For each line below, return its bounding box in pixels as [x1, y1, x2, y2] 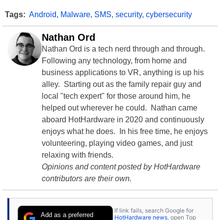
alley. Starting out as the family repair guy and [42, 80, 201, 88]
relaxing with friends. [42, 150, 115, 159]
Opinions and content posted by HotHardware [42, 162, 200, 171]
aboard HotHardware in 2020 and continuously [42, 115, 204, 124]
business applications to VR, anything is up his [42, 68, 204, 77]
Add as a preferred [41, 211, 94, 219]
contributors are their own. [42, 174, 132, 183]
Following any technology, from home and [42, 56, 187, 65]
